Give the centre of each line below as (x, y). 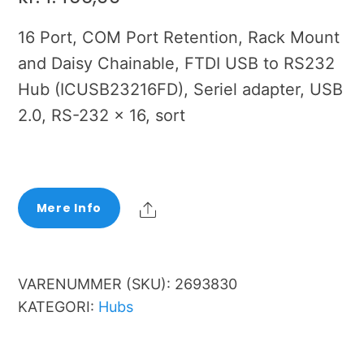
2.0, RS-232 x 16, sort (102, 115)
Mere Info (69, 208)
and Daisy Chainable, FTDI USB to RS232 (177, 63)
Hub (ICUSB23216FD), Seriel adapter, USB (181, 89)
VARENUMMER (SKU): (97, 284)
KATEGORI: (58, 306)
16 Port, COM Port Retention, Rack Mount (179, 37)
